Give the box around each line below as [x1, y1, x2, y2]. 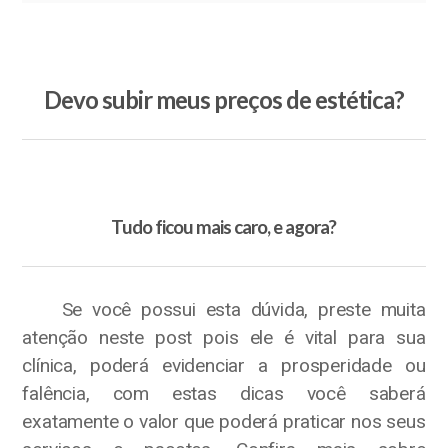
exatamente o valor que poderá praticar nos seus [22, 410, 426, 434]
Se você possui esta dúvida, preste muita [22, 298, 426, 322]
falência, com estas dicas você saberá [22, 382, 426, 406]
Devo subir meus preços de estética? [43, 85, 404, 115]
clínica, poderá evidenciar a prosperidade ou [22, 354, 426, 378]
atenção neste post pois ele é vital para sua [22, 326, 426, 350]
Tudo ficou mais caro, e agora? [111, 215, 337, 238]
